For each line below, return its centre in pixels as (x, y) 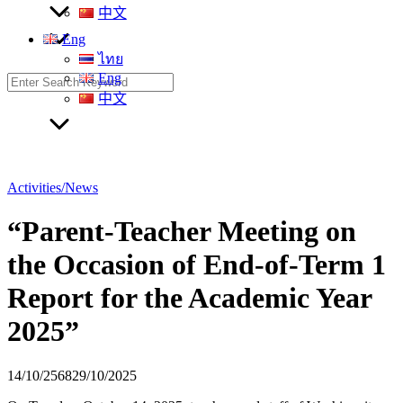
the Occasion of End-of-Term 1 (197, 265)
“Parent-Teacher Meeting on (182, 232)
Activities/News (53, 188)
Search (26, 80)
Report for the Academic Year (189, 298)
